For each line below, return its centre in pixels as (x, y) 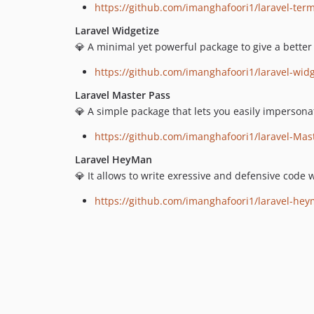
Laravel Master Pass (123, 95)
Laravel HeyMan (114, 160)
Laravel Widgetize (117, 31)
